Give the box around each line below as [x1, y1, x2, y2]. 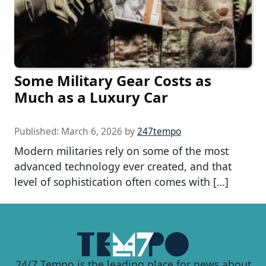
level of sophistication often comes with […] [14, 174, 229, 189]
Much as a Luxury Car [14, 87, 168, 107]
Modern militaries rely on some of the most [14, 143, 229, 158]
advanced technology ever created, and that [14, 159, 232, 173]
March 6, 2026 [61, 125, 122, 138]
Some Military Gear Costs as [14, 70, 211, 90]
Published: [14, 125, 61, 138]
